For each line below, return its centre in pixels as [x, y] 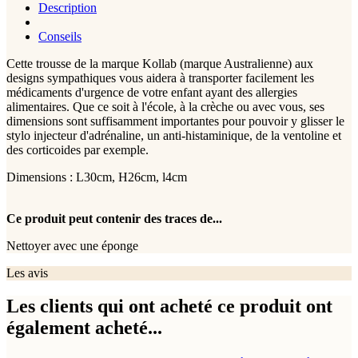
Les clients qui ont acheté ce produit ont [169, 306]
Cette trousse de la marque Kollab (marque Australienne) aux [160, 63]
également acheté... [84, 328]
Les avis [27, 272]
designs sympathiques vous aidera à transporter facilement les [160, 78]
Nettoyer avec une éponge [72, 245]
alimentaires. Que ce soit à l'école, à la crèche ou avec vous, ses [165, 106]
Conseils [60, 36]
